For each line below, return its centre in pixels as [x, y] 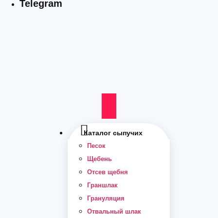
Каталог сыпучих [113, 133]
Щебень [100, 159]
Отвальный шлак [114, 211]
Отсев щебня [108, 172]
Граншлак [102, 185]
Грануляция [106, 198]
